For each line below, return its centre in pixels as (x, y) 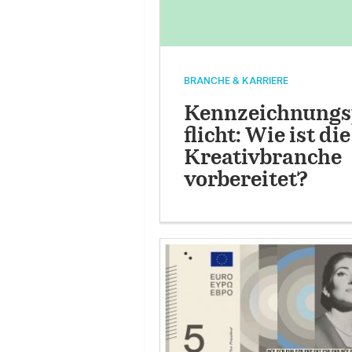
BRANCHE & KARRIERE (236, 81)
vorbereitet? (246, 181)
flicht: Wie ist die (267, 137)
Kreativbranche (262, 159)
